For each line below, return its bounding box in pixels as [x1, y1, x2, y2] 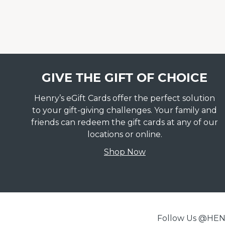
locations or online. [87, 130, 162, 139]
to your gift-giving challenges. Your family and [32, 105, 217, 115]
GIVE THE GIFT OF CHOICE [42, 70, 208, 85]
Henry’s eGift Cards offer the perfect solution [34, 93, 215, 103]
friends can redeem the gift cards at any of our [31, 118, 218, 127]
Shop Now [103, 147, 146, 157]
